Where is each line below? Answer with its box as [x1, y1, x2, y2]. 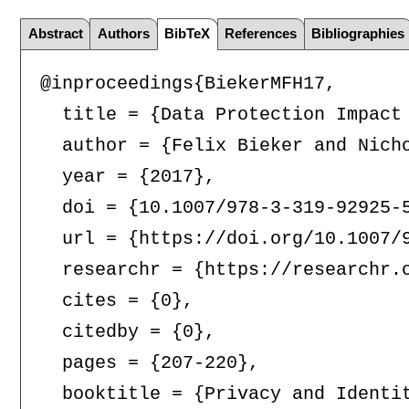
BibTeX [164, 26, 211, 42]
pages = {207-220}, [39, 352, 259, 374]
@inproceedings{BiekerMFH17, [39, 73, 336, 95]
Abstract [27, 26, 83, 42]
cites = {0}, [39, 290, 194, 312]
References [225, 26, 298, 42]
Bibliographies [311, 26, 405, 42]
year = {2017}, [39, 166, 215, 188]
